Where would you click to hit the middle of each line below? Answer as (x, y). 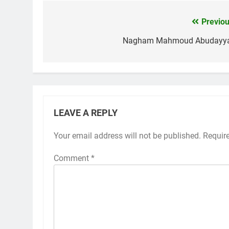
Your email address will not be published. (127, 135)
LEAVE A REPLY (86, 113)
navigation (81, 43)
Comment (72, 158)
